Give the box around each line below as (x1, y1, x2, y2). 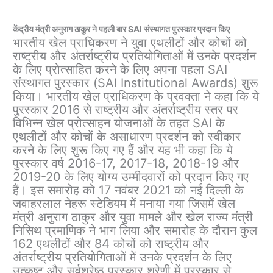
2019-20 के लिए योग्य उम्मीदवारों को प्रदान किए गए (13, 169, 249, 185)
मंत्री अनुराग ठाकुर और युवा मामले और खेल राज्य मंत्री (13, 210, 253, 225)
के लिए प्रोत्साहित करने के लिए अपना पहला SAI (13, 62, 228, 77)
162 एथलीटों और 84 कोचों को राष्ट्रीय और (13, 236, 210, 252)
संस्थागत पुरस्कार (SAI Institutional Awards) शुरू (13, 76, 259, 91)
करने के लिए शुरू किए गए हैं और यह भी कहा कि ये (13, 143, 233, 158)
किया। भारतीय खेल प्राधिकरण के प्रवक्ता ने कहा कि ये (13, 89, 260, 104)
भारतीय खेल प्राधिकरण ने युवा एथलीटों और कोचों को (13, 35, 247, 51)
